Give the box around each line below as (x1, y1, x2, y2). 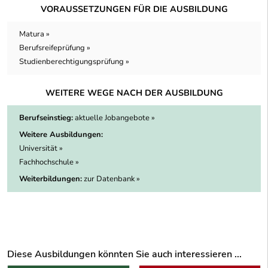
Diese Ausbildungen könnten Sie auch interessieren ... (7, 247, 242, 261)
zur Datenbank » (84, 173, 140, 184)
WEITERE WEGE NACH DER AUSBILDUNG (45, 86, 223, 99)
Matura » (19, 28, 50, 39)
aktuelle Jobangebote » (75, 112, 155, 123)
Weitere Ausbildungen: (19, 129, 103, 140)
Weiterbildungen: (19, 173, 82, 184)
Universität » (19, 142, 63, 154)
